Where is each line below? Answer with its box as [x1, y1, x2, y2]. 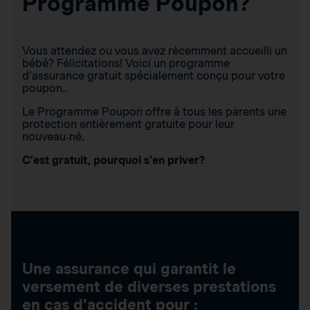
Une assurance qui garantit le [22, 259, 236, 278]
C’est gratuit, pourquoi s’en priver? [22, 154, 205, 167]
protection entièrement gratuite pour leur [22, 118, 235, 131]
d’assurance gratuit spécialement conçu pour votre [22, 69, 285, 83]
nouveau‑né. [22, 130, 84, 144]
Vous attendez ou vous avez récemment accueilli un [22, 44, 287, 58]
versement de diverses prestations [22, 277, 276, 296]
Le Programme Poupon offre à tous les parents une [22, 105, 286, 119]
